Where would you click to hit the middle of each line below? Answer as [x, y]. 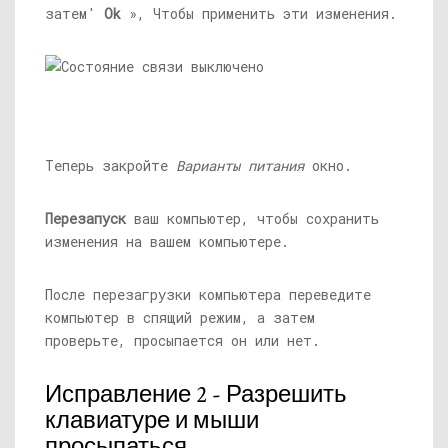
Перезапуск [85, 218]
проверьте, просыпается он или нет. [182, 340]
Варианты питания [240, 165]
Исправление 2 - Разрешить [196, 394]
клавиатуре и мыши [152, 420]
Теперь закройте [110, 165]
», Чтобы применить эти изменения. [259, 13]
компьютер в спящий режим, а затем [180, 317]
